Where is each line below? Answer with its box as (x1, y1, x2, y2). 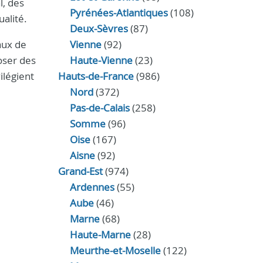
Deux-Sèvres (69, 22, 128, 35)
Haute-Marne (69, 228, 131, 241)
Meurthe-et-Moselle (69, 244, 161, 257)
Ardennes (69, 180, 114, 194)
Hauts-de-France (58, 69, 134, 83)
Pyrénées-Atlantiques (69, 6, 168, 19)
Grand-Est (58, 164, 103, 178)
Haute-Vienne (69, 53, 133, 67)
